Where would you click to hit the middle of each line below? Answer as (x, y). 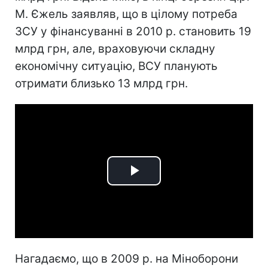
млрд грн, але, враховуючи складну (115, 49)
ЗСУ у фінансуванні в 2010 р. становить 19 (133, 31)
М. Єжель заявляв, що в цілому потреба (126, 14)
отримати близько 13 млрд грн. (101, 83)
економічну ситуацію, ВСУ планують (116, 66)
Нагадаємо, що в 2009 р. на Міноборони (127, 258)
